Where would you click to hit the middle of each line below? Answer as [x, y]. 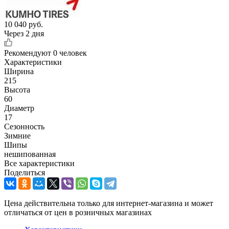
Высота [17, 89]
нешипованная [30, 154]
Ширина [19, 71]
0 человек [70, 53]
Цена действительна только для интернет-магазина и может [109, 203]
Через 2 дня [24, 33]
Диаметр [19, 108]
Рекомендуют [29, 53]
